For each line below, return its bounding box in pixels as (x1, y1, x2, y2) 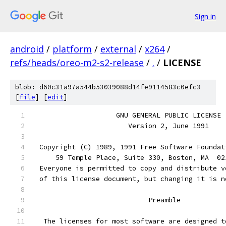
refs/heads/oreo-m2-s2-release (10, 56, 144, 69)
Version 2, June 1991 (100, 122, 209, 130)
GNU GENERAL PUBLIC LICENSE (100, 111, 221, 120)
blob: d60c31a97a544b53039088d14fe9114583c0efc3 (15, 83, 201, 91)
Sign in (195, 11, 216, 21)
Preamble (132, 196, 181, 204)
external (100, 43, 136, 55)
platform (52, 43, 92, 55)
